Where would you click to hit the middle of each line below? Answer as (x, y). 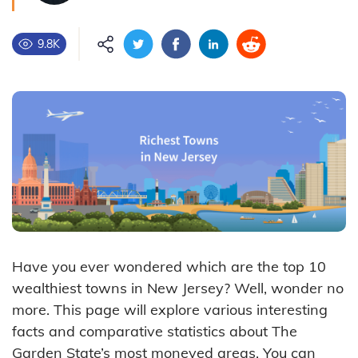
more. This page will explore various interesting (170, 309)
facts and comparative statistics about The (155, 331)
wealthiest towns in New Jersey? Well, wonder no (178, 288)
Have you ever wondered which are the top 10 (169, 266)
